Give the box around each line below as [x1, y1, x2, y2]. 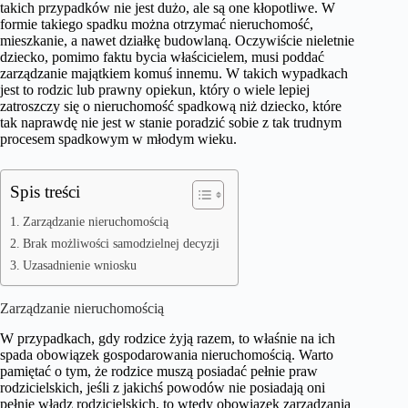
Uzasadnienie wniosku [22, 258, 137, 272]
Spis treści [10, 182, 80, 201]
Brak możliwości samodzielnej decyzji [22, 236, 219, 250]
